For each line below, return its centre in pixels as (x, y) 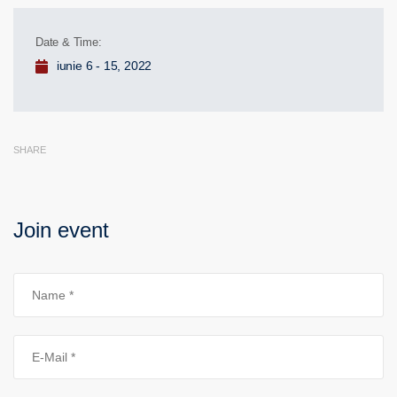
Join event (61, 230)
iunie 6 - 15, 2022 (104, 66)
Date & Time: (69, 42)
